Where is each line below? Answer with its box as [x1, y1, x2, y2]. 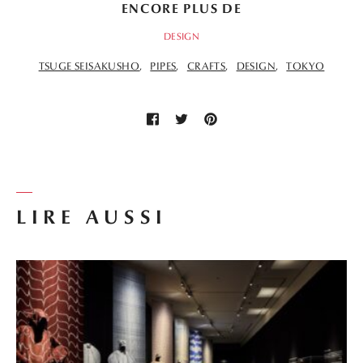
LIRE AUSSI [16, 206, 169, 230]
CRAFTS [186, 60, 226, 74]
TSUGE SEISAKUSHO [38, 60, 139, 74]
